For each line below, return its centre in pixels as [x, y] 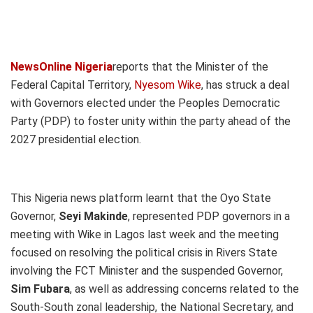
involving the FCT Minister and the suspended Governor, [147, 271]
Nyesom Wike [166, 85]
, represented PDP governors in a [209, 217]
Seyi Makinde [93, 217]
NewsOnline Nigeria [61, 67]
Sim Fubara [40, 289]
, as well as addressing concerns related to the [184, 289]
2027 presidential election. [76, 140]
